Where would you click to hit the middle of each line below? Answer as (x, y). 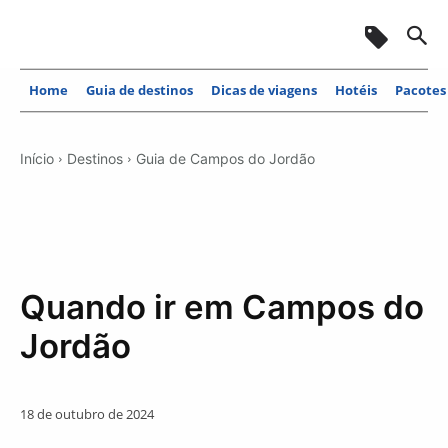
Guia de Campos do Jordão (225, 158)
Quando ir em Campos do (222, 306)
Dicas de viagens (264, 89)
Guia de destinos (139, 89)
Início (37, 158)
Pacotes (420, 89)
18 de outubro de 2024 (87, 413)
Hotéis (356, 89)
